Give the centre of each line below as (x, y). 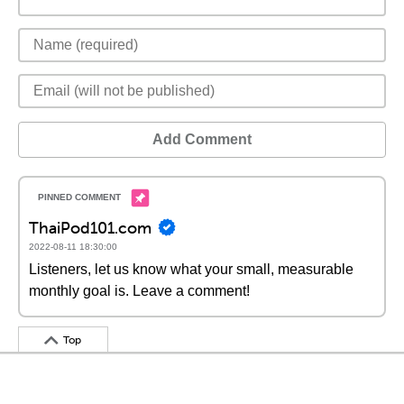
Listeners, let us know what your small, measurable (191, 269)
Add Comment (202, 139)
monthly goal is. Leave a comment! (139, 291)
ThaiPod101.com (90, 227)
